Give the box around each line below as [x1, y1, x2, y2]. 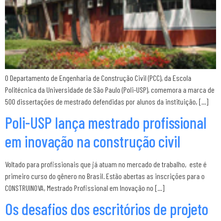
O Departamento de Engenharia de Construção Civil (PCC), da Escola [5, 73, 191, 82]
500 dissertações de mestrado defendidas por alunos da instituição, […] [5, 96, 208, 106]
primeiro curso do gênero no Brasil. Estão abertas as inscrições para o [5, 171, 205, 181]
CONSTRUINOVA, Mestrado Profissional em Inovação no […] [5, 183, 164, 192]
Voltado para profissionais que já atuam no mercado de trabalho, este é [5, 159, 207, 169]
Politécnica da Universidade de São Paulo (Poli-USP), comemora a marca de [5, 84, 215, 94]
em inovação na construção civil [5, 131, 181, 150]
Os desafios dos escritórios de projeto [5, 199, 208, 218]
